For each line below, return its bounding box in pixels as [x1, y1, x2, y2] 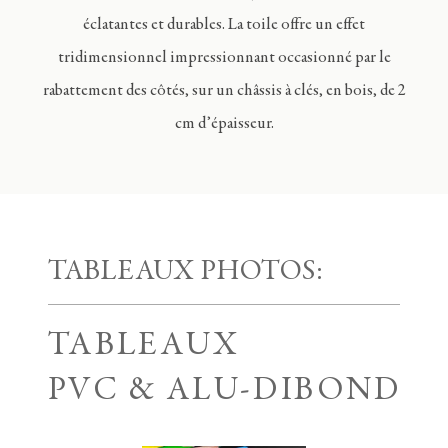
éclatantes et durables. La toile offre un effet [83, 17, 365, 35]
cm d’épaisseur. [174, 116, 274, 134]
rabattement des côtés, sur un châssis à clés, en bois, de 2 [42, 83, 406, 101]
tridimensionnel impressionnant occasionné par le [57, 50, 391, 68]
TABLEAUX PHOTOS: [47, 257, 323, 287]
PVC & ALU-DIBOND [47, 375, 402, 409]
